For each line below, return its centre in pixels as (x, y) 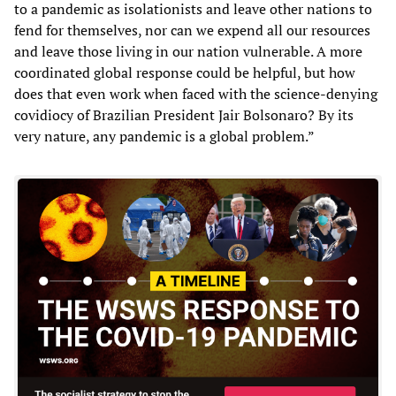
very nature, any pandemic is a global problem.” (164, 136)
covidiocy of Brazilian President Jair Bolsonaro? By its (184, 114)
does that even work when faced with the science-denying (196, 93)
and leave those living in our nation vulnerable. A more (188, 51)
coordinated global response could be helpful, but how (185, 72)
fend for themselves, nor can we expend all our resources (192, 30)
